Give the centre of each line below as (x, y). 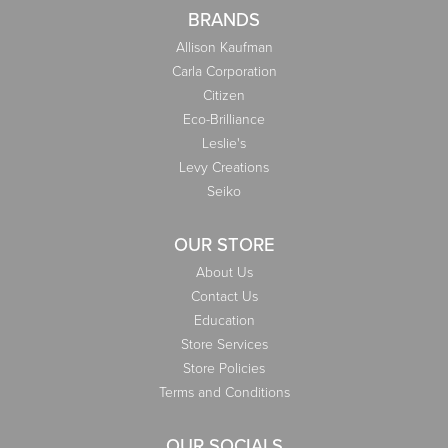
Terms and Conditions (224, 392)
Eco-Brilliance (224, 119)
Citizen (224, 95)
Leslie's (224, 143)
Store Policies (224, 368)
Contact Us (224, 296)
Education (224, 320)
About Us (224, 272)
